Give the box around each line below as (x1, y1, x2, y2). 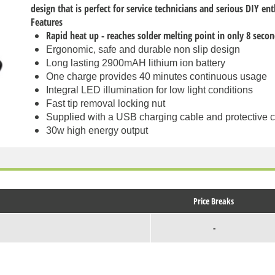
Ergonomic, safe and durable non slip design (46, 44, 241, 55)
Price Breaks (193, 195, 234, 207)
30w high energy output (46, 125, 149, 136)
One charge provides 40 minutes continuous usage (46, 71, 268, 82)
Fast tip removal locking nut (46, 98, 166, 109)
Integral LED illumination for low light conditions (46, 84, 254, 95)
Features (31, 15, 63, 29)
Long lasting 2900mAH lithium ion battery (46, 57, 226, 68)
